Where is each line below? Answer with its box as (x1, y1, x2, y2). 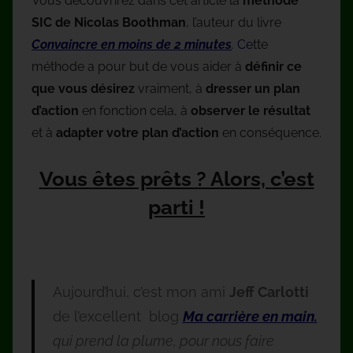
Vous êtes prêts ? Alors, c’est (39, 166, 314, 191)
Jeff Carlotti (229, 284, 309, 301)
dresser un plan (206, 80, 300, 96)
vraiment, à (135, 80, 206, 96)
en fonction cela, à (79, 102, 191, 118)
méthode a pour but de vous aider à (32, 58, 245, 74)
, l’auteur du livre (186, 14, 281, 30)
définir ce (245, 58, 302, 74)
